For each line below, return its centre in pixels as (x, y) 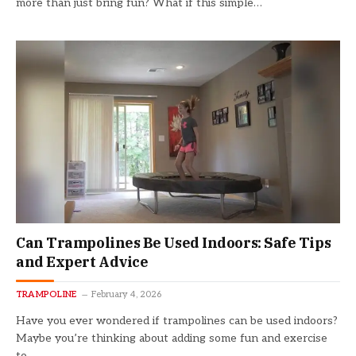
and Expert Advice (82, 261)
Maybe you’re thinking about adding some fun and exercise (172, 338)
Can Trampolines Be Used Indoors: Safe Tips (174, 242)
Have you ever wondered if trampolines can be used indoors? (177, 320)
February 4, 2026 (127, 294)
